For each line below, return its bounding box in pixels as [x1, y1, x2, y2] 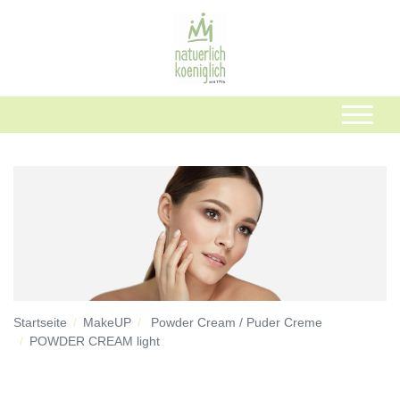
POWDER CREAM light [29, 333, 160, 348]
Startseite [13, 314, 67, 329]
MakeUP [83, 314, 131, 329]
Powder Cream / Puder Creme [151, 314, 322, 329]
